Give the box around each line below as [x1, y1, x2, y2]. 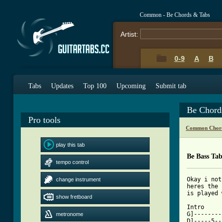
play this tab [56, 142, 85, 148]
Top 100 [83, 82, 107, 90]
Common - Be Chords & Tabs [140, 11, 210, 18]
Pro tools [28, 115, 60, 125]
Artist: [120, 30, 138, 38]
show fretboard [56, 194, 92, 200]
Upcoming [116, 82, 146, 90]
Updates [51, 82, 73, 90]
